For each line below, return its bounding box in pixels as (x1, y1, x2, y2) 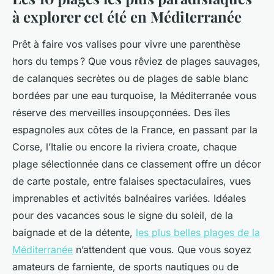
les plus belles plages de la (136, 226, 260, 239)
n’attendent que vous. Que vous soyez (73, 243, 251, 256)
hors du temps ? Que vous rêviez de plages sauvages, (12, 55, 261, 68)
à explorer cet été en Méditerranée (12, 7, 242, 27)
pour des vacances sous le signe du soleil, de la (12, 209, 233, 222)
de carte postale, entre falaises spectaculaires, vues (12, 175, 251, 188)
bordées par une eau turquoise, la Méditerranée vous (12, 89, 256, 102)
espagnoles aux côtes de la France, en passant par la (12, 124, 257, 136)
